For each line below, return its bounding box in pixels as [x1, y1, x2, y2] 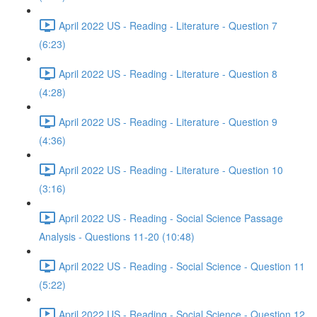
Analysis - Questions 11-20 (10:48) [39, 229, 195, 243]
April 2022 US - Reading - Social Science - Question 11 [59, 258, 305, 273]
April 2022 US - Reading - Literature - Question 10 [59, 162, 283, 177]
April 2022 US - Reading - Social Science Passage [59, 210, 283, 225]
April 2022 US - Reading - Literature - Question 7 [59, 18, 277, 33]
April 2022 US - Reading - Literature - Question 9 [59, 114, 277, 129]
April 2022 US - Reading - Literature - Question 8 [59, 66, 277, 81]
